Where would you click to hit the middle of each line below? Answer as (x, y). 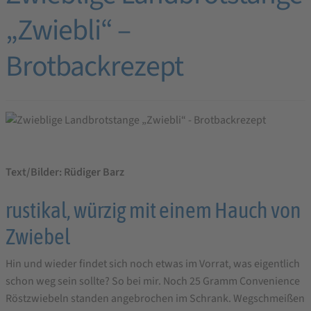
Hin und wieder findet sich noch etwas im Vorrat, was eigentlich (153, 263)
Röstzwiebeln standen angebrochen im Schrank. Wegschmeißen (155, 298)
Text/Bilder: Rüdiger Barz (65, 172)
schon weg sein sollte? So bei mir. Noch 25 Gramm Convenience (153, 281)
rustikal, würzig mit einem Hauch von (153, 210)
